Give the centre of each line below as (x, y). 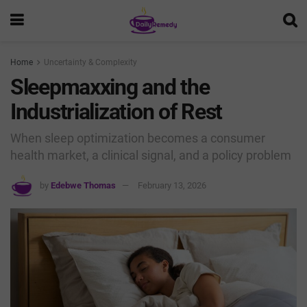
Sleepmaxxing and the (110, 87)
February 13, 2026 (172, 185)
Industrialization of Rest (116, 112)
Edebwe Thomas (83, 185)
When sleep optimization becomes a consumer (138, 138)
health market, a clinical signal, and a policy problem (151, 155)
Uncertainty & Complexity (90, 62)
